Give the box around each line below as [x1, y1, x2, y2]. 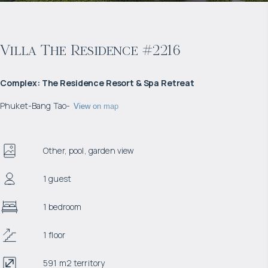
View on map [74, 101, 119, 111]
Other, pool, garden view [43, 145, 135, 156]
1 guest [43, 173, 71, 184]
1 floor [43, 229, 65, 240]
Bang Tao [31, 100, 67, 111]
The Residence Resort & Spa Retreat [41, 77, 195, 89]
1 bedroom [43, 201, 82, 212]
